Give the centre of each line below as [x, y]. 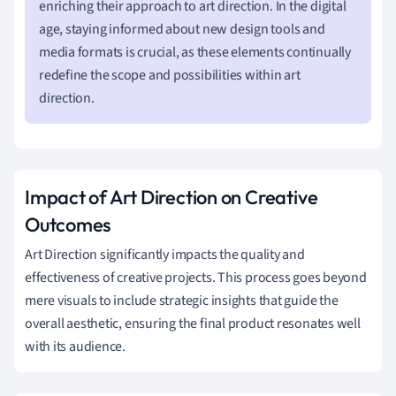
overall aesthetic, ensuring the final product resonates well [193, 323]
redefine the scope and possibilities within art [170, 75]
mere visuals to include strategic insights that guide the [182, 300]
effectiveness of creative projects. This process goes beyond [196, 277]
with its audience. [76, 346]
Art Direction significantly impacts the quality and [165, 254]
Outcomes [68, 224]
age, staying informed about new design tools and [182, 29]
